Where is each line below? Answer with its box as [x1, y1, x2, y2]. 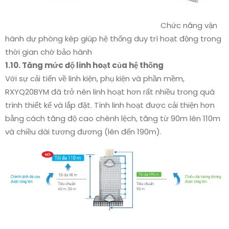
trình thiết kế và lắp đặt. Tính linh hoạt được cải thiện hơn [5, 100, 215, 110]
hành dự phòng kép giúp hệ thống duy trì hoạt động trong [5, 33, 221, 44]
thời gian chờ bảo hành [5, 47, 92, 57]
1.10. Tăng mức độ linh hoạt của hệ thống [5, 60, 164, 71]
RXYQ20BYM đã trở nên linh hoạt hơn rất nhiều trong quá [5, 86, 215, 97]
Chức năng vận [5, 20, 217, 31]
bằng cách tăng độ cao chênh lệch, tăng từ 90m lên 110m [5, 113, 220, 124]
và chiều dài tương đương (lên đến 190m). [5, 126, 162, 137]
